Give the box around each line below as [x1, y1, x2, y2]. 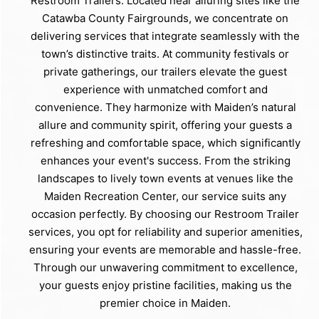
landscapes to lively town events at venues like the [37, 171, 293, 185]
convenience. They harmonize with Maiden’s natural [34, 100, 296, 114]
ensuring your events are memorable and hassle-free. [29, 242, 301, 256]
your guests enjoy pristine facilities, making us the [38, 278, 292, 292]
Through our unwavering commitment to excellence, [33, 260, 298, 274]
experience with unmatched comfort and [63, 82, 268, 96]
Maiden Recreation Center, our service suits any [44, 189, 286, 203]
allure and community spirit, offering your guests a [38, 117, 292, 132]
